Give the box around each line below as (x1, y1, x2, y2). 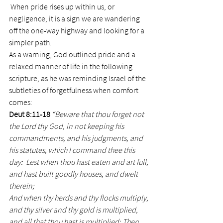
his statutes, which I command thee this (9, 145, 136, 155)
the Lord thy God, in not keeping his (9, 121, 125, 131)
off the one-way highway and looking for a (9, 25, 146, 35)
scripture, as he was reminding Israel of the (9, 73, 147, 83)
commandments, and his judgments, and (9, 133, 144, 143)
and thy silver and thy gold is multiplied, (9, 205, 139, 215)
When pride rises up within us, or (9, 1, 116, 11)
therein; (9, 181, 34, 191)
